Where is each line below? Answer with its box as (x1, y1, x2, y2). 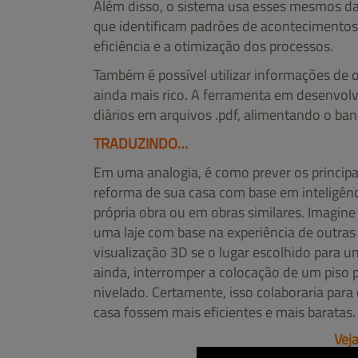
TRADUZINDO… (93, 132, 188, 154)
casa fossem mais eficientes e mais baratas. (93, 300, 356, 323)
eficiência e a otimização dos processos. (93, 34, 333, 57)
